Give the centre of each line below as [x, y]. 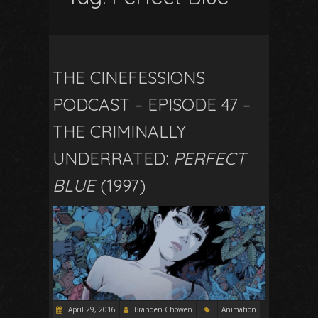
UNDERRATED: [113, 159]
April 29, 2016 [91, 309]
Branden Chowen [163, 309]
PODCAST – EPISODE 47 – [152, 105]
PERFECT [209, 159]
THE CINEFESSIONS [129, 78]
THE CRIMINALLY [119, 132]
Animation [239, 309]
